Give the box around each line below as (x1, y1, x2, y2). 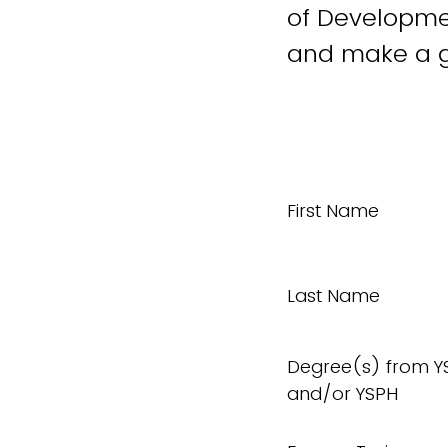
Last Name (287, 283, 380, 308)
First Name (287, 198, 379, 223)
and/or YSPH (287, 381, 398, 406)
